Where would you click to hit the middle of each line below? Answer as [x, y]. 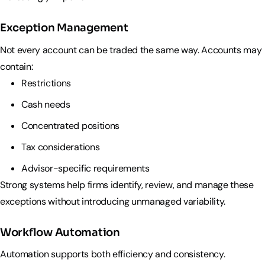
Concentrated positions [70, 125]
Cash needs [46, 104]
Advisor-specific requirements [87, 168]
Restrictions [46, 83]
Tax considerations [61, 147]
